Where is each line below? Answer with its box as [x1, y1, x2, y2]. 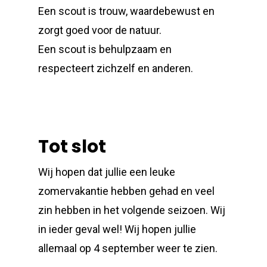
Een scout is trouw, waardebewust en [38, 5, 215, 17]
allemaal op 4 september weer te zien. [38, 242, 218, 254]
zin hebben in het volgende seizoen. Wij [38, 204, 226, 216]
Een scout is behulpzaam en [38, 43, 172, 55]
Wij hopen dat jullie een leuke [38, 166, 176, 178]
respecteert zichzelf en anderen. [38, 62, 194, 74]
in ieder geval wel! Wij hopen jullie [38, 223, 197, 235]
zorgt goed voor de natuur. [38, 24, 162, 36]
